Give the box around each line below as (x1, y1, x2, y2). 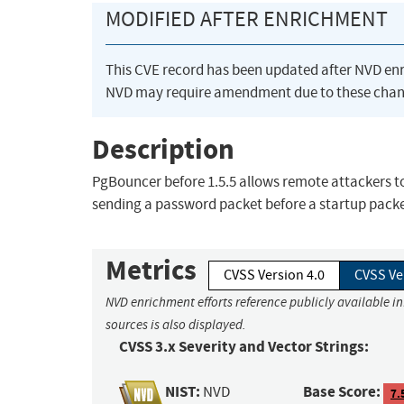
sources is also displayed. (106, 317, 246, 334)
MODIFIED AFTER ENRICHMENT (106, 5, 388, 33)
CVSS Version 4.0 (224, 266, 325, 285)
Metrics (106, 252, 197, 289)
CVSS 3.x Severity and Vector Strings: (119, 336, 369, 358)
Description (92, 130, 234, 168)
